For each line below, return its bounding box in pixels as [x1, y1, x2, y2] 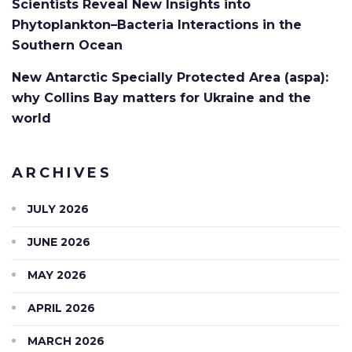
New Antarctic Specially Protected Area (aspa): [12, 70, 328, 86]
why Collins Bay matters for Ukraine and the [12, 90, 311, 106]
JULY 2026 [27, 201, 89, 216]
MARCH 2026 [27, 333, 104, 348]
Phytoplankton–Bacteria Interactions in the [12, 17, 302, 33]
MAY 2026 [27, 267, 86, 282]
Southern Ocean [12, 38, 123, 53]
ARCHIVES [12, 164, 112, 182]
